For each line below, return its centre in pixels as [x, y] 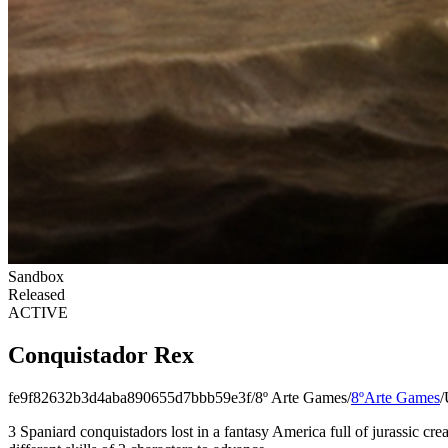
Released [36, 294]
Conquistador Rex [101, 354]
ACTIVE [38, 312]
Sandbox [36, 276]
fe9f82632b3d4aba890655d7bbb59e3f [129, 397]
